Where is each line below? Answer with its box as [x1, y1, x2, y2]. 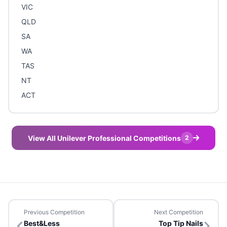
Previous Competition [24, 208, 85, 216]
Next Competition [154, 208, 203, 216]
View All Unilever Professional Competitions [28, 133, 181, 142]
